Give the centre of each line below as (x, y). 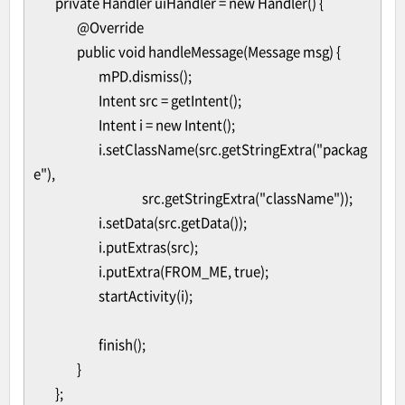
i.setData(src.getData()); (173, 222)
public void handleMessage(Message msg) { (209, 52)
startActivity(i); (146, 296)
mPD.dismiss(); (145, 76)
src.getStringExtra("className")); (247, 198)
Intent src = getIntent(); (170, 100)
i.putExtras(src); (148, 247)
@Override (110, 27)
